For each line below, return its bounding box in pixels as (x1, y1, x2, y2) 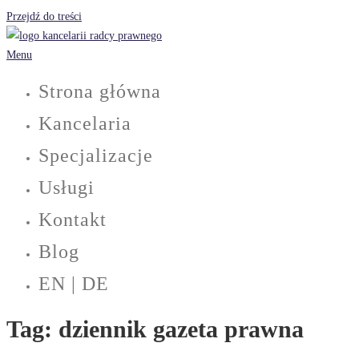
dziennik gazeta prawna (58, 317, 304, 343)
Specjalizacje (38, 145, 153, 167)
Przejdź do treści (6, 10, 82, 22)
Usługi (38, 177, 95, 199)
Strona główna (38, 81, 161, 103)
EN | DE (38, 273, 109, 295)
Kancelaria (38, 113, 131, 135)
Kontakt (38, 209, 107, 231)
